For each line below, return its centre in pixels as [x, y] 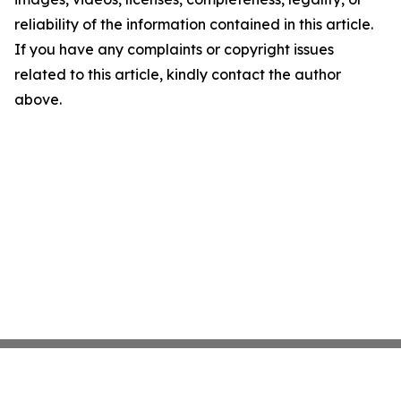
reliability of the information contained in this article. [194, 24]
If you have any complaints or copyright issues [174, 49]
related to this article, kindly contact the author [178, 74]
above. [38, 99]
